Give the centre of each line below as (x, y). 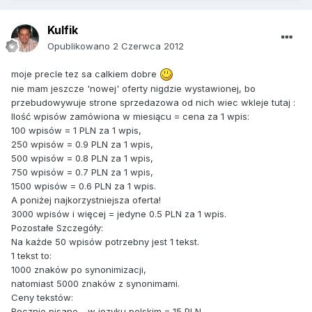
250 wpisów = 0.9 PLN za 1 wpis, (82, 145)
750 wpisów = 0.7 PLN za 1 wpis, (82, 172)
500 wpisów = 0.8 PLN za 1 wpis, (82, 158)
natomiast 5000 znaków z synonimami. (95, 284)
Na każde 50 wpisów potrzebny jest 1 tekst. (105, 242)
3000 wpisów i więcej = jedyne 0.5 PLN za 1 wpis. (119, 214)
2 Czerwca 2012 (148, 46)
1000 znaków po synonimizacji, (79, 270)
